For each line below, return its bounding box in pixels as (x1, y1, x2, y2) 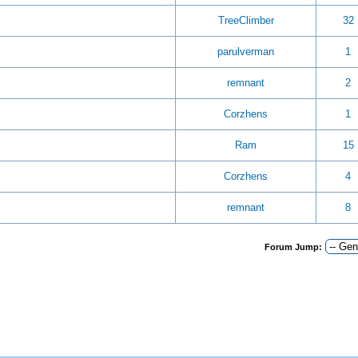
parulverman (217, 46, 274, 58)
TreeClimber (217, 14, 274, 26)
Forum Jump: (265, 242, 322, 252)
